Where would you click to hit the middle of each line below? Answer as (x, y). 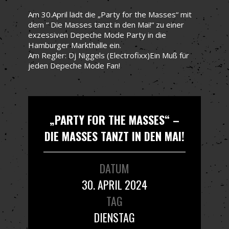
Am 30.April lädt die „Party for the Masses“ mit (110, 14)
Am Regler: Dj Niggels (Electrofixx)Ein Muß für (109, 55)
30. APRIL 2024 (114, 184)
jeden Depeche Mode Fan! (74, 65)
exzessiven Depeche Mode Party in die (97, 35)
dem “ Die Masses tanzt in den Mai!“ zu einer (106, 24)
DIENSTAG (114, 217)
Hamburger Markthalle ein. (75, 45)
